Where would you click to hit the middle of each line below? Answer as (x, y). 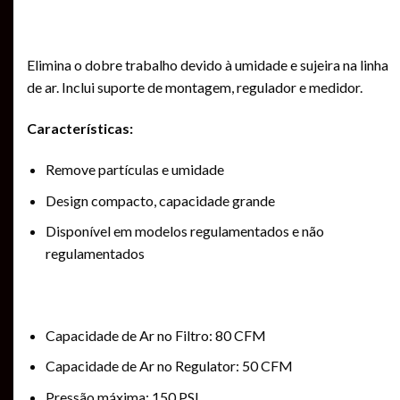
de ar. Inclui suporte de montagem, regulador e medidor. (195, 87)
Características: (80, 129)
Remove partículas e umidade (134, 169)
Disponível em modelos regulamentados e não (184, 231)
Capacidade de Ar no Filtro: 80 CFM (155, 335)
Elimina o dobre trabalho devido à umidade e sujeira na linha (208, 65)
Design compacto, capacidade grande (160, 200)
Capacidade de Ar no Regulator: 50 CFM (169, 366)
